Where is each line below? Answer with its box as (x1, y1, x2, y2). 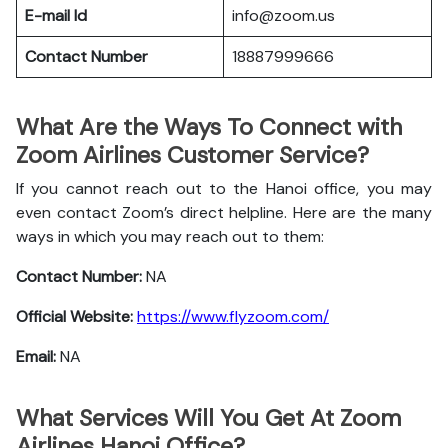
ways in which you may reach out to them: (16, 226, 328, 247)
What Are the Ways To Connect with (16, 112, 402, 142)
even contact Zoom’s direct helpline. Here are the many (16, 202, 432, 223)
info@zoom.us (232, 5, 335, 26)
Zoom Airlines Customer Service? (16, 140, 369, 170)
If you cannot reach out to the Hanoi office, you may (16, 178, 432, 199)
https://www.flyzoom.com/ (137, 306, 329, 327)
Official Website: (16, 306, 137, 327)
